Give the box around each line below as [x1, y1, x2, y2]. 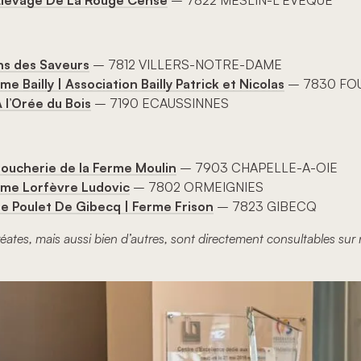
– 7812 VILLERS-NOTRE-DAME [89, 56, 282, 73]
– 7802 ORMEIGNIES [130, 179, 263, 196]
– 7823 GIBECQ [214, 198, 317, 215]
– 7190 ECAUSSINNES [91, 95, 229, 112]
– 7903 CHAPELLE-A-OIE [176, 160, 338, 176]
